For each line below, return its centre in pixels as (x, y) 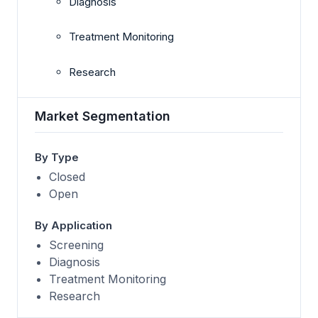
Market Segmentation (103, 116)
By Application (73, 226)
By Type (57, 158)
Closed (67, 177)
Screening (76, 245)
